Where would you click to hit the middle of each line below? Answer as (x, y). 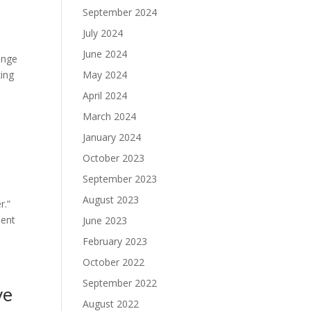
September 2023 (120, 179)
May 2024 (105, 75)
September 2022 (120, 283)
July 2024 (103, 33)
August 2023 (111, 200)
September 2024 (120, 12)
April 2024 (105, 95)
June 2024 (105, 54)
